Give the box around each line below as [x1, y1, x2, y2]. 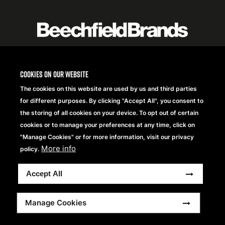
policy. [20, 145, 39, 153]
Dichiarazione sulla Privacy [21, 209, 103, 218]
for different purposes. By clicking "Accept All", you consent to [20, 97, 203, 104]
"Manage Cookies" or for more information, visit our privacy [20, 133, 194, 141]
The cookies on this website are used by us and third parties [20, 85, 197, 92]
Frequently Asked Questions [114, 209, 203, 218]
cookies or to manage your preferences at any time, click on [20, 121, 195, 129]
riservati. [97, 198, 128, 207]
